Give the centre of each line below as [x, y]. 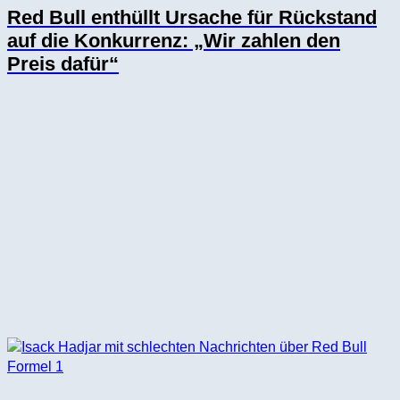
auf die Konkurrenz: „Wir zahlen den [174, 41]
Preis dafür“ [63, 64]
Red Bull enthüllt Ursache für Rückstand [192, 18]
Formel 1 [35, 366]
